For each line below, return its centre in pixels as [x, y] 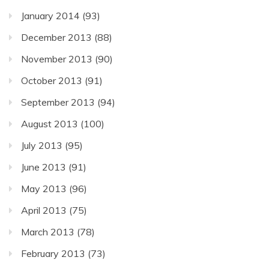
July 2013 [42, 146]
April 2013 [44, 210]
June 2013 [44, 167]
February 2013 [53, 254]
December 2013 [56, 38]
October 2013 [52, 81]
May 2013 [44, 189]
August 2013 [50, 124]
